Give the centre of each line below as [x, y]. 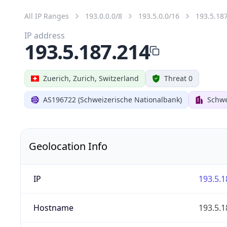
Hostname [53, 207]
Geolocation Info [68, 146]
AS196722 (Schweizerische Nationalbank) [112, 99]
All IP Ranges [47, 16]
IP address [45, 35]
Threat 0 [178, 78]
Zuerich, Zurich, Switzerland [91, 78]
